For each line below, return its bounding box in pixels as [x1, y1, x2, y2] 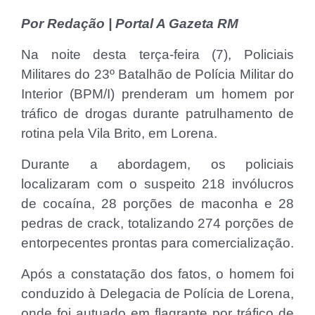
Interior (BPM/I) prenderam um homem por [21, 86, 294, 101]
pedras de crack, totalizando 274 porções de [21, 215, 294, 231]
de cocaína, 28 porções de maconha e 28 [21, 195, 294, 211]
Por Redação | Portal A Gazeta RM [21, 15, 238, 31]
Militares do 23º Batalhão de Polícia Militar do [21, 66, 294, 82]
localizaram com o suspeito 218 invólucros [21, 176, 294, 191]
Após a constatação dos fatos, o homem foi [21, 266, 294, 281]
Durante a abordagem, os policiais [21, 156, 294, 172]
